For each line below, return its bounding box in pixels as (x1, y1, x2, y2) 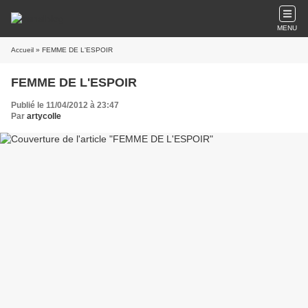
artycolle (27, 111, 61, 121)
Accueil (11, 46, 34, 54)
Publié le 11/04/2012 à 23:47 (11, 100, 119, 110)
